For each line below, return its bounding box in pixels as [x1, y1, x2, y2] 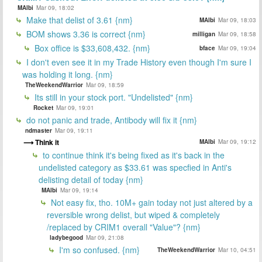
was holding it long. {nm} [22, 68, 113, 80]
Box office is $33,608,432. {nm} [32, 42, 150, 54]
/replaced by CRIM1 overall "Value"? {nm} [47, 220, 201, 233]
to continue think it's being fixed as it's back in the [40, 149, 225, 161]
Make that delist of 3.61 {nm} [24, 13, 133, 26]
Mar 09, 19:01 [56, 103, 94, 112]
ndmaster [25, 126, 52, 135]
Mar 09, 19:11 [55, 126, 93, 135]
